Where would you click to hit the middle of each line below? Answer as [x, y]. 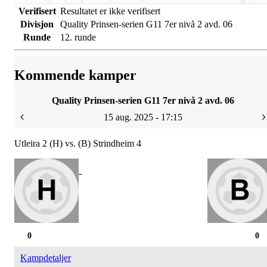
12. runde [78, 38]
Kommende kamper [75, 75]
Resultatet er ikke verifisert [110, 11]
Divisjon [37, 24]
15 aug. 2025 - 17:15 [143, 117]
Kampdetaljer [46, 258]
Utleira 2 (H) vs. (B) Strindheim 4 [78, 144]
